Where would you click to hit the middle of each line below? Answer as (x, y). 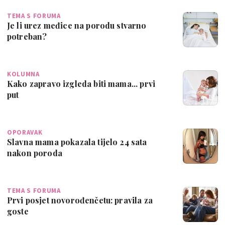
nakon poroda (35, 153)
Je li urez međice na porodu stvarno (77, 26)
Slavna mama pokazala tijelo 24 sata (77, 142)
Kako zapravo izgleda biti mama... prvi (81, 84)
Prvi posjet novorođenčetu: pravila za (80, 200)
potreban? (27, 37)
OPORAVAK (25, 133)
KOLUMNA (23, 74)
